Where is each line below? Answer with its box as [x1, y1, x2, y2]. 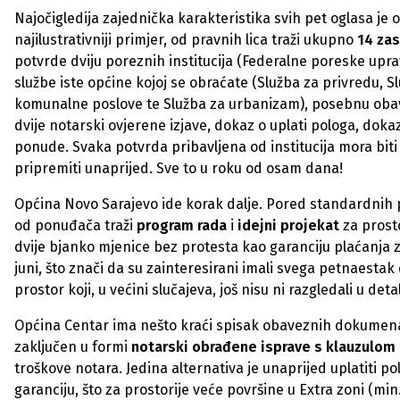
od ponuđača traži [14, 217, 137, 234]
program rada [137, 217, 227, 234]
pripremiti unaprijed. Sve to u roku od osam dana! [14, 160, 343, 177]
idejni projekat [237, 217, 339, 234]
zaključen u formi [14, 338, 131, 355]
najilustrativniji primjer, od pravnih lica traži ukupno [14, 31, 357, 48]
